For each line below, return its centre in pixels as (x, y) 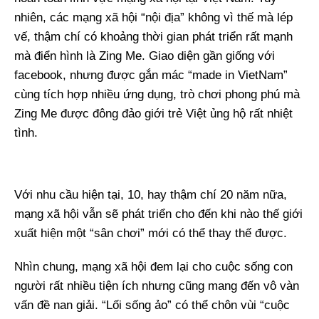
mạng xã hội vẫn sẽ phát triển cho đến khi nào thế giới (158, 214)
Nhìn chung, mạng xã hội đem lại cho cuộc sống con (153, 267)
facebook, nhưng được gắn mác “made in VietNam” (151, 75)
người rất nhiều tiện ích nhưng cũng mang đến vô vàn (157, 286)
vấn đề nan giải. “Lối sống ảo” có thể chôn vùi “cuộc (152, 305)
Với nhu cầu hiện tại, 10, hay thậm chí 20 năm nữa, (151, 195)
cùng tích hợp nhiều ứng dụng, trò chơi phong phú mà (157, 94)
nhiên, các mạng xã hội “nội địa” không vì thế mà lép (153, 17)
